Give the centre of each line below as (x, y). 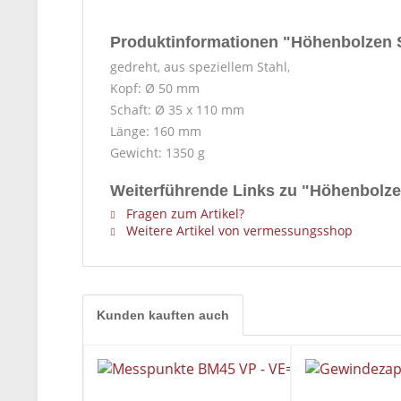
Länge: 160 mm (156, 131)
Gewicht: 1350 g (158, 153)
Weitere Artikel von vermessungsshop (238, 230)
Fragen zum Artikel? (183, 213)
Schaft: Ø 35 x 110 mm (177, 110)
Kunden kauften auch (163, 315)
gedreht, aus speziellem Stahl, (200, 67)
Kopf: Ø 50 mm (155, 88)
